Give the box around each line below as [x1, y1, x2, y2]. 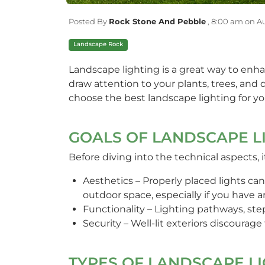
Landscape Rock [73, 40, 123, 48]
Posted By [68, 16, 109, 26]
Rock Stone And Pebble [108, 16, 206, 26]
